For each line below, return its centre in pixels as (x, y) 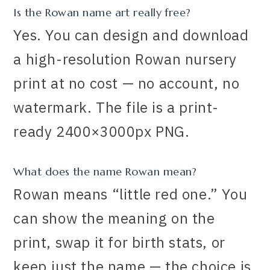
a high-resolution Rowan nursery (125, 59)
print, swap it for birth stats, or (119, 242)
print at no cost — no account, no (127, 83)
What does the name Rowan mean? (105, 171)
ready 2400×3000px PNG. (102, 131)
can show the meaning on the (114, 218)
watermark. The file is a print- (116, 107)
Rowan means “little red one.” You (130, 194)
